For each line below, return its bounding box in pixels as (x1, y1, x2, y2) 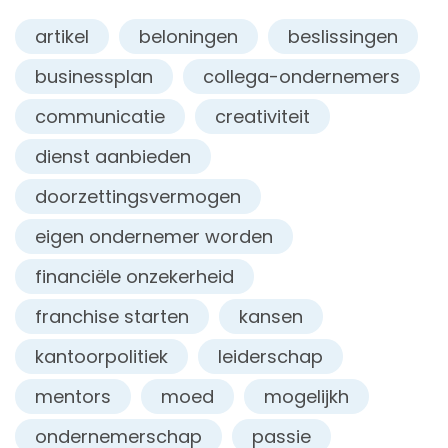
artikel (35, 23, 89, 49)
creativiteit (215, 103, 310, 129)
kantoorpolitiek (35, 343, 168, 369)
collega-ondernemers (203, 63, 400, 89)
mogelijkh (264, 383, 349, 409)
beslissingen (288, 23, 398, 49)
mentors (35, 383, 111, 409)
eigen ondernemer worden (35, 223, 273, 249)
